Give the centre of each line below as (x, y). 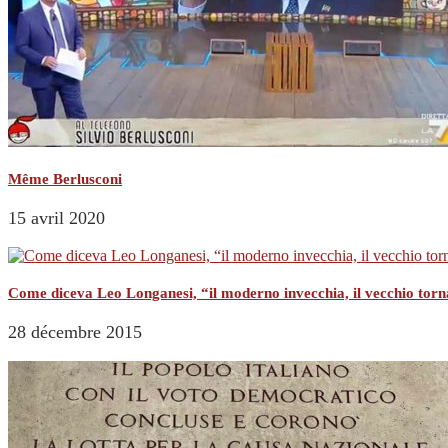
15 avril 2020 (56, 218)
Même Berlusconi (65, 179)
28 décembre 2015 (75, 332)
